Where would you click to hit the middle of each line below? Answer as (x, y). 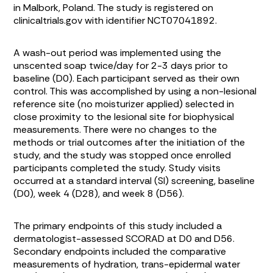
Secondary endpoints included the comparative (120, 251)
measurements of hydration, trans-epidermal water (127, 264)
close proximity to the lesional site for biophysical (124, 116)
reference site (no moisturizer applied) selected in (124, 104)
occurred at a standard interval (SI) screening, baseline (134, 180)
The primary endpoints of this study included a (118, 225)
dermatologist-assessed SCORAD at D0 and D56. (124, 238)
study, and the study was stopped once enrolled (122, 155)
